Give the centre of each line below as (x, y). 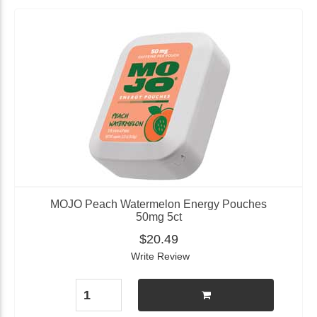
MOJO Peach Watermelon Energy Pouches (158, 204)
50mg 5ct (158, 217)
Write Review (160, 256)
